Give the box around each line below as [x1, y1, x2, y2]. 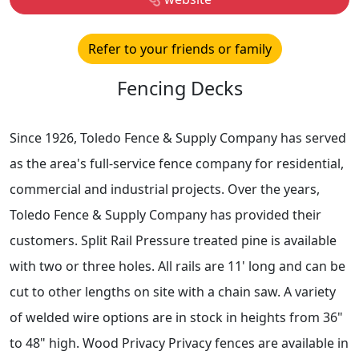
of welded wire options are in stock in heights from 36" [10, 308, 343, 326]
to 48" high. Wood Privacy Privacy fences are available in [10, 333, 349, 352]
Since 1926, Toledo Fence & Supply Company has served [10, 128, 346, 147]
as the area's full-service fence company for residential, [10, 154, 344, 172]
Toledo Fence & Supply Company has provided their [10, 205, 321, 224]
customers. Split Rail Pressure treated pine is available [10, 231, 337, 249]
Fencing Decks [116, 75, 243, 101]
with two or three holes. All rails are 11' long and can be [10, 256, 345, 275]
